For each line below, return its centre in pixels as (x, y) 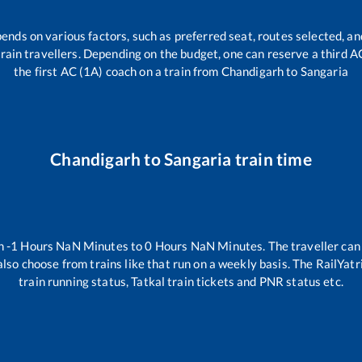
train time (271, 158)
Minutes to (113, 246)
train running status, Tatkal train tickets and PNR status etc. (181, 282)
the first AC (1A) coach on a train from (118, 71)
